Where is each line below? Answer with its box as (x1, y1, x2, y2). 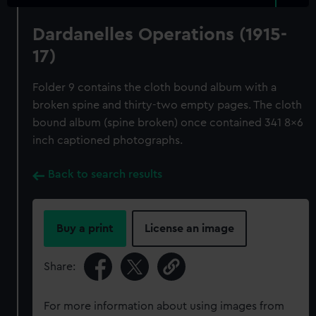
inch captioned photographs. (32, 135, 183, 146)
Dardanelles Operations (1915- (32, 25, 288, 44)
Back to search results (48, 169, 163, 180)
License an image (145, 223, 235, 234)
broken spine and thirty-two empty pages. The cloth (32, 99, 303, 111)
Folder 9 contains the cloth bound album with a (32, 82, 277, 93)
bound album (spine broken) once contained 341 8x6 (32, 117, 304, 128)
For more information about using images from (44, 300, 285, 312)
